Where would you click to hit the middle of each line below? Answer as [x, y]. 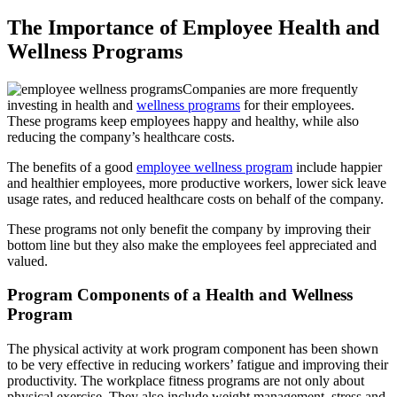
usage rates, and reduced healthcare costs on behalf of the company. [195, 198]
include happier [337, 167]
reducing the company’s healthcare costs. [121, 136]
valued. [27, 261]
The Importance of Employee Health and [193, 27]
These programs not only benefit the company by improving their [189, 229]
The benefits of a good [72, 167]
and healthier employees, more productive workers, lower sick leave [197, 183]
